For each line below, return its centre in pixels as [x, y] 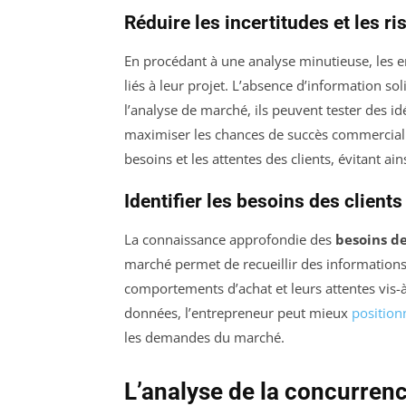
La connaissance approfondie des [230, 239]
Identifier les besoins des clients [263, 201]
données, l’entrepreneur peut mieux [238, 312]
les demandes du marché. [204, 337]
